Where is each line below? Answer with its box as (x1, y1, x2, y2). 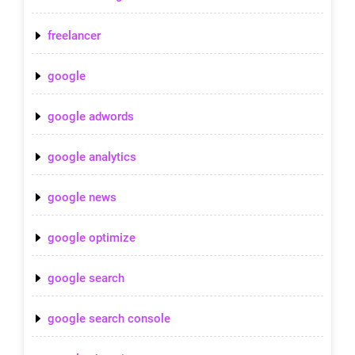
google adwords (48, 109, 134, 124)
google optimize (48, 230, 136, 245)
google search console (48, 311, 170, 326)
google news (48, 189, 116, 204)
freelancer (48, 28, 101, 43)
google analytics (48, 149, 136, 164)
